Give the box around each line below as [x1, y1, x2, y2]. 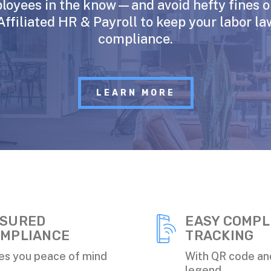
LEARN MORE [96, 88, 175, 99]
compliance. [98, 30, 173, 47]
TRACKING [185, 227, 254, 244]
